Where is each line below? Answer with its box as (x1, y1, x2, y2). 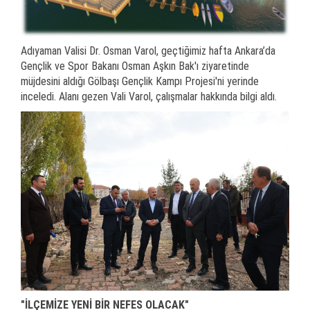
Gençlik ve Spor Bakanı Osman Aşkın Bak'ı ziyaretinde (21, 60, 249, 73)
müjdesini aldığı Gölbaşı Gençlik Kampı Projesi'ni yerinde (21, 75, 259, 89)
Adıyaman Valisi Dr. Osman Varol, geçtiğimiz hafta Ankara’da (21, 44, 275, 58)
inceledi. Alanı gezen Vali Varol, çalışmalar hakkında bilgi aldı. (21, 90, 277, 104)
